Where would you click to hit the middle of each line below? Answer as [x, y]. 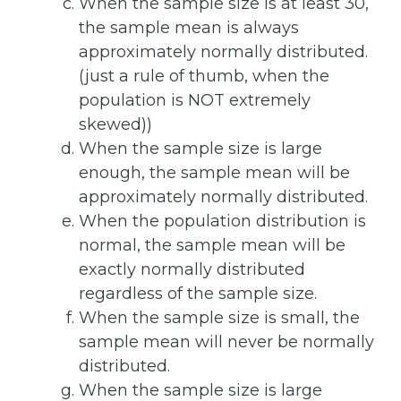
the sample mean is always [189, 28]
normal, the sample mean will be [212, 246]
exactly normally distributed [192, 270]
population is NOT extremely [195, 101]
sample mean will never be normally [226, 342]
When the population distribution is [222, 222]
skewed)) [115, 125]
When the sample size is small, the [219, 318]
